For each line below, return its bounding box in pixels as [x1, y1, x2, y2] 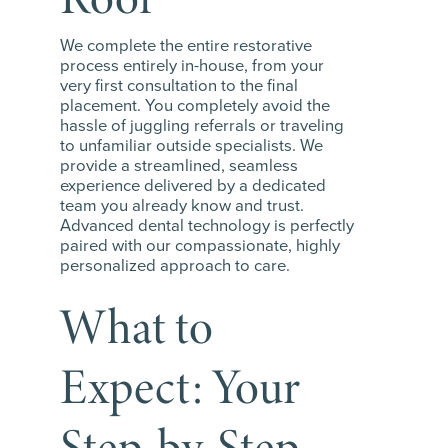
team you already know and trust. [60, 193, 304, 219]
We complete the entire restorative [60, 33, 312, 59]
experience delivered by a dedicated [60, 173, 326, 199]
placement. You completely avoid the [60, 93, 330, 119]
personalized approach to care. [60, 253, 290, 279]
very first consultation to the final [60, 73, 298, 99]
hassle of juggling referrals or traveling [60, 113, 344, 139]
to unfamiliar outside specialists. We [60, 133, 323, 159]
